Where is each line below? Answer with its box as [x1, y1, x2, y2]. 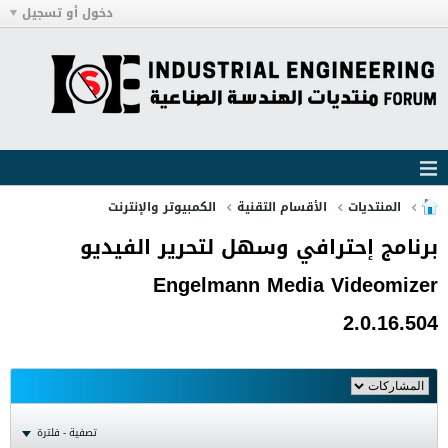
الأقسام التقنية [237, 196, 327, 218]
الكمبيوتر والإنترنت [108, 196, 216, 218]
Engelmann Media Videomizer [153, 266, 438, 304]
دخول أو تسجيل [22, 2, 113, 24]
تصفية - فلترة [37, 423, 97, 442]
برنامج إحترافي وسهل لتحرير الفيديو [80, 228, 438, 266]
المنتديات [348, 196, 401, 218]
